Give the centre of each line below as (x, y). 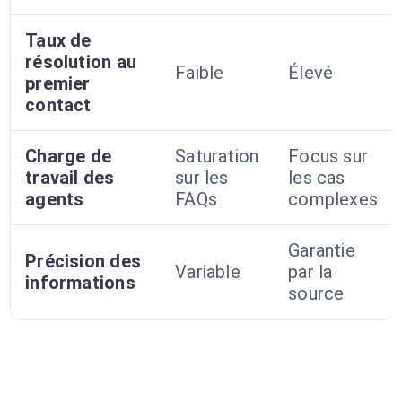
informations (80, 283)
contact (58, 105)
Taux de (58, 40)
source (316, 293)
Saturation (217, 156)
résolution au (81, 62)
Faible (200, 73)
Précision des (83, 261)
